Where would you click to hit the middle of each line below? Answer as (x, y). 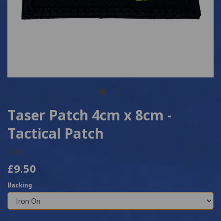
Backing (20, 185)
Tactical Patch (55, 133)
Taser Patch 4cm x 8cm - (90, 115)
